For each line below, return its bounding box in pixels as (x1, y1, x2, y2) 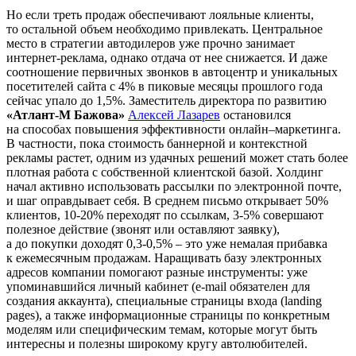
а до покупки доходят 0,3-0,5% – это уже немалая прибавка (6, 236, 327, 250)
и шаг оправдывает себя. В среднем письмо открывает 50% (6, 193, 328, 207)
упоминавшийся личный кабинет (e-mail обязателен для (6, 279, 310, 293)
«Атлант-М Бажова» (6, 107, 125, 122)
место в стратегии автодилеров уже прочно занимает (6, 36, 295, 50)
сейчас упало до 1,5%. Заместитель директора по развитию (6, 93, 327, 107)
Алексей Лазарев (128, 107, 220, 122)
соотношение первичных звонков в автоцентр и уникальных (6, 64, 338, 79)
